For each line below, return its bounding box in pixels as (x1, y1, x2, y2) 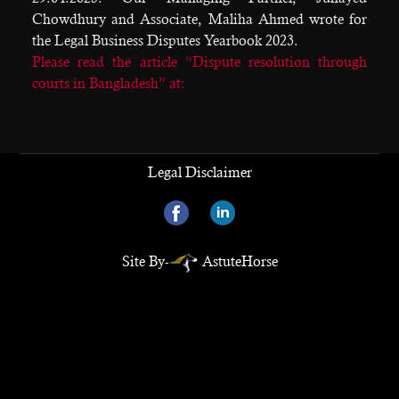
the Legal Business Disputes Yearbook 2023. (31, 31, 298, 49)
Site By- (121, 252, 169, 270)
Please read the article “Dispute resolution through (31, 53, 368, 70)
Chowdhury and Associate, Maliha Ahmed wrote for (31, 10, 368, 28)
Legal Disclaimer (147, 163, 252, 181)
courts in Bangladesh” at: (31, 74, 185, 92)
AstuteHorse (201, 252, 278, 270)
